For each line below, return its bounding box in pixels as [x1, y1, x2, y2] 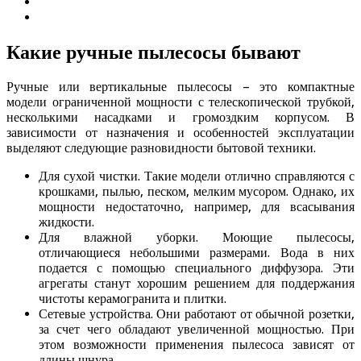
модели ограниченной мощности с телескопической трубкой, [6, 94, 355, 110]
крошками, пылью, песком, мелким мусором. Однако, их [39, 184, 355, 200]
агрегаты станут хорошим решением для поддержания [39, 276, 355, 292]
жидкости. [39, 214, 94, 230]
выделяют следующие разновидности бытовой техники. [6, 140, 316, 156]
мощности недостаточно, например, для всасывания [39, 199, 355, 215]
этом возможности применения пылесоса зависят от [39, 337, 355, 353]
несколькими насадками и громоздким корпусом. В [6, 110, 355, 126]
